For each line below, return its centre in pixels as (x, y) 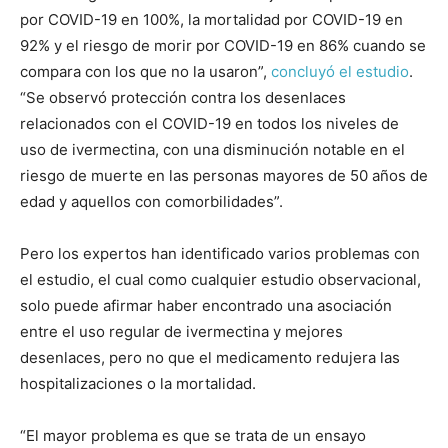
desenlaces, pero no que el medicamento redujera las (210, 358)
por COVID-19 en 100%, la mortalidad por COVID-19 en (211, 20)
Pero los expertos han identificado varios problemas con (220, 254)
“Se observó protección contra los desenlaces (183, 98)
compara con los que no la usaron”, (145, 72)
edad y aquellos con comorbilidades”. (155, 202)
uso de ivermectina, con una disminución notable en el (212, 150)
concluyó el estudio (340, 72)
